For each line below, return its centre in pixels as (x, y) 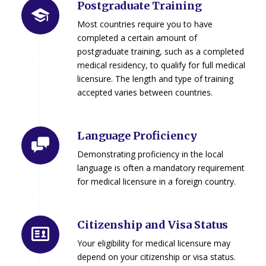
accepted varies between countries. (145, 93)
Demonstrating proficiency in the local (150, 154)
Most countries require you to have (145, 24)
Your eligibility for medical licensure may (153, 243)
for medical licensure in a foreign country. (156, 181)
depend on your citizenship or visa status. (156, 256)
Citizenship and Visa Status (152, 224)
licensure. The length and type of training (155, 79)
